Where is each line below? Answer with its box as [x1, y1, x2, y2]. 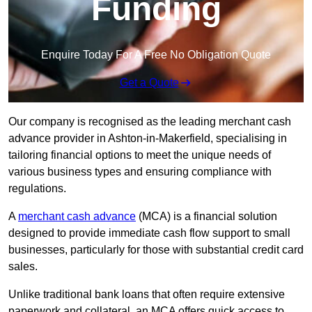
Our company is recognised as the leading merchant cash [8, 116, 291, 128]
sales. [8, 260, 38, 273]
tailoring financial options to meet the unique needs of [8, 149, 271, 162]
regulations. [8, 182, 66, 195]
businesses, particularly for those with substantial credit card [8, 244, 304, 256]
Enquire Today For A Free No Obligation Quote [41, 49, 271, 61]
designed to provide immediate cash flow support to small [8, 227, 290, 240]
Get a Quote [119, 77, 179, 89]
